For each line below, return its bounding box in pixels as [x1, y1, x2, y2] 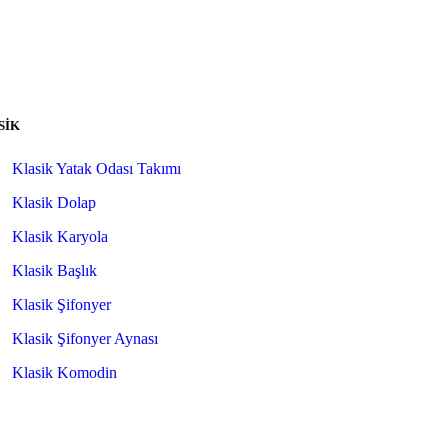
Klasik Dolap [11, 194, 96, 211]
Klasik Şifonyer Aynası [11, 330, 158, 347]
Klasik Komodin [11, 364, 117, 381]
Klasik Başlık [11, 262, 97, 279]
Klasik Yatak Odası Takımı [11, 160, 181, 177]
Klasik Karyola [11, 228, 108, 245]
